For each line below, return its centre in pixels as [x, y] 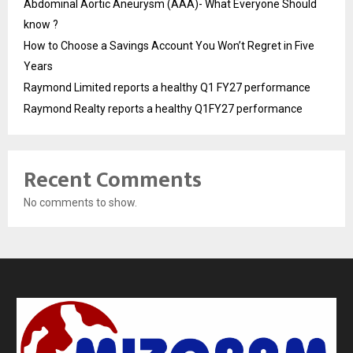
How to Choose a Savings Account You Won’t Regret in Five [169, 46]
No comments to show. [80, 203]
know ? [41, 25]
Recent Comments [113, 180]
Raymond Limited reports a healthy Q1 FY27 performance [167, 88]
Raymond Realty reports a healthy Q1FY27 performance [163, 109]
